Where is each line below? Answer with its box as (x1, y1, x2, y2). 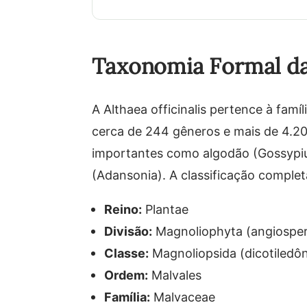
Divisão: (104, 223, 153, 239)
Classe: (104, 245, 149, 261)
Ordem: (104, 267, 149, 283)
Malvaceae (150, 288, 216, 305)
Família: (104, 288, 151, 305)
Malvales (148, 267, 202, 283)
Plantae (142, 201, 189, 217)
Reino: (104, 201, 143, 217)
